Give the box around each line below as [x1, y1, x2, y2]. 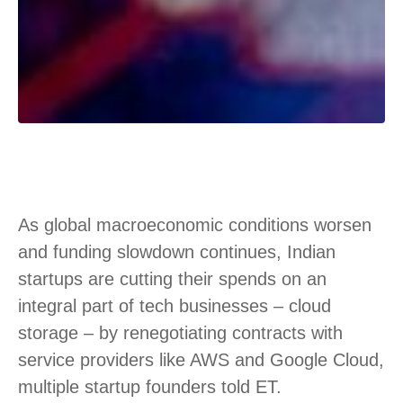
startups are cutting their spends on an [18, 268, 327, 289]
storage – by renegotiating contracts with [18, 322, 343, 343]
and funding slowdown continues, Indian [18, 241, 336, 262]
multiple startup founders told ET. [18, 376, 282, 397]
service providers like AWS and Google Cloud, [18, 349, 384, 370]
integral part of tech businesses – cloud [18, 295, 331, 316]
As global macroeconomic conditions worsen [18, 214, 372, 235]
